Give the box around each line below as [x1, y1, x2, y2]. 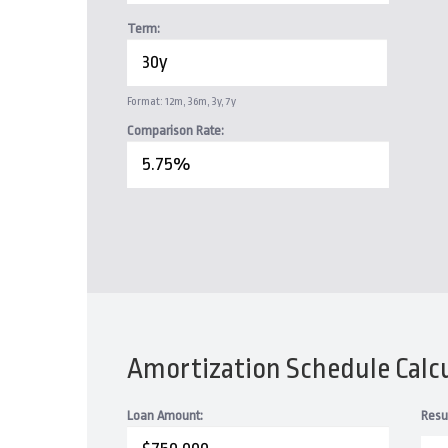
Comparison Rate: [127, 123, 224, 138]
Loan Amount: [127, 408, 203, 423]
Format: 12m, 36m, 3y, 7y [127, 95, 236, 108]
